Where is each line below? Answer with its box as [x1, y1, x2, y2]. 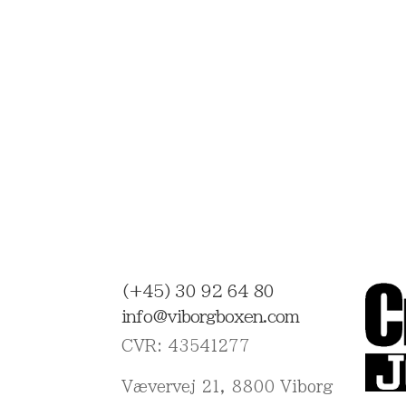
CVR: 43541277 [121, 337, 251, 353]
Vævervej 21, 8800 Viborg [121, 378, 334, 394]
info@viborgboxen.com [121, 307, 300, 324]
